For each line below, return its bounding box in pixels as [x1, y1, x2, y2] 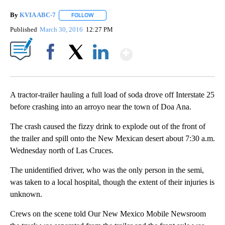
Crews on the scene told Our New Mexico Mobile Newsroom [10, 209, 206, 218]
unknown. [10, 189, 42, 198]
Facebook [39, 65, 66, 73]
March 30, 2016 [40, 25, 85, 33]
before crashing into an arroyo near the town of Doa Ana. [10, 102, 191, 111]
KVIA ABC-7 [20, 11, 56, 19]
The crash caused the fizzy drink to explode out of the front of [10, 122, 205, 131]
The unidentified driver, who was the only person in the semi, [10, 165, 204, 174]
